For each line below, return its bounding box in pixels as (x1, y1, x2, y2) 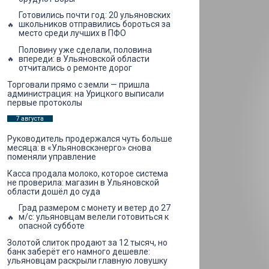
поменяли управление (7, 152, 96, 162)
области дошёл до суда (7, 186, 100, 196)
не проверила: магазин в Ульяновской (7, 177, 159, 187)
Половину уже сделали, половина (19, 44, 152, 55)
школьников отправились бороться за (19, 19, 171, 29)
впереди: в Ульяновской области (19, 53, 150, 64)
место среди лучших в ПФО (19, 28, 126, 38)
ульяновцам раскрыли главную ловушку (7, 255, 168, 265)
